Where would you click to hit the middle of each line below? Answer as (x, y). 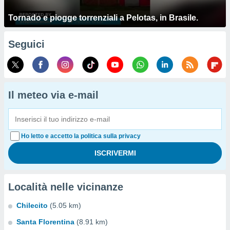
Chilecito (32, 205)
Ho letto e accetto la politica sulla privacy (81, 136)
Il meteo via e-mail (53, 95)
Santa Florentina (45, 222)
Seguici (26, 44)
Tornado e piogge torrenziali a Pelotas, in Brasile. (103, 18)
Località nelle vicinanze (66, 187)
